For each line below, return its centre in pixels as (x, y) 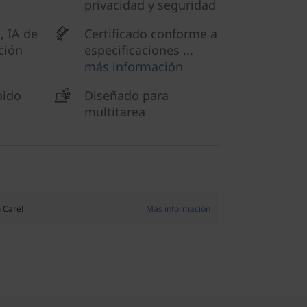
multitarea (115, 112)
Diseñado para (126, 95)
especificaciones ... (139, 50)
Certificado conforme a (151, 34)
